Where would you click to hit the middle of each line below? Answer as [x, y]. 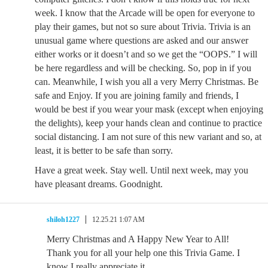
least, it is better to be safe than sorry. [104, 150]
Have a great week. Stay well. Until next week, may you [141, 170]
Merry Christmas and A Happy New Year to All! [138, 239]
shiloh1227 [63, 220]
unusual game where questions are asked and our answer [141, 40]
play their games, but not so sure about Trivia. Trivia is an [143, 27]
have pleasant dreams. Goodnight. [99, 184]
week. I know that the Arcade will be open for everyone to [145, 13]
